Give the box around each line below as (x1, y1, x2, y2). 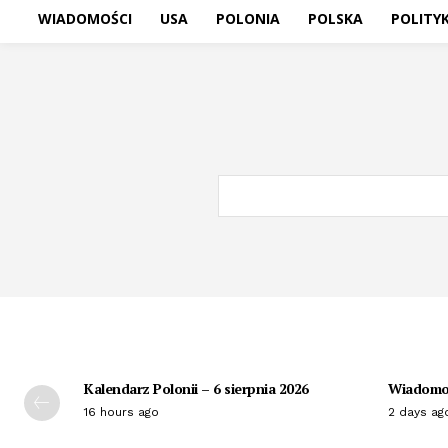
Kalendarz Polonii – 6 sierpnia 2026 (84, 379, 309, 399)
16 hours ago (84, 405, 159, 420)
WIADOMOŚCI (38, 9, 132, 29)
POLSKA (308, 9, 363, 29)
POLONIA (216, 9, 280, 29)
